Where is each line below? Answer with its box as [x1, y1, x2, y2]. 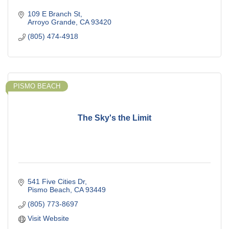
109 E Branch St [27, 10, 80, 18]
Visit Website [27, 214, 69, 223]
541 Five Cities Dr [27, 177, 85, 186]
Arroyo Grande [27, 18, 76, 27]
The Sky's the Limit [78, 113, 151, 122]
